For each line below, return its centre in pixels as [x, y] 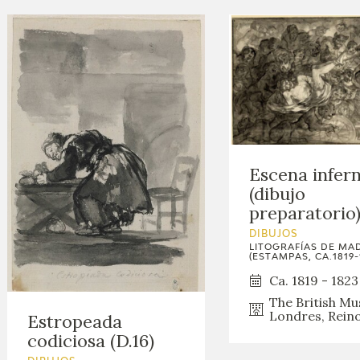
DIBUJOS [273, 234]
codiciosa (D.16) [91, 341]
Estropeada [75, 322]
